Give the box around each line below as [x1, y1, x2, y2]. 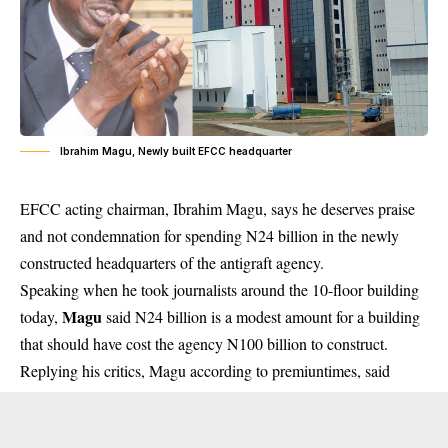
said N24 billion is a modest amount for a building [102, 306, 420, 328]
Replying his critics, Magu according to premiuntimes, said [20, 360, 390, 382]
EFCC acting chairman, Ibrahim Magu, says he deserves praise [20, 198, 415, 220]
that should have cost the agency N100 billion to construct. [20, 333, 388, 355]
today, [20, 306, 62, 328]
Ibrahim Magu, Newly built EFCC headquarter [60, 145, 292, 158]
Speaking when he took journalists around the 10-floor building [20, 279, 419, 301]
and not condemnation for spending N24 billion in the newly [20, 225, 399, 247]
